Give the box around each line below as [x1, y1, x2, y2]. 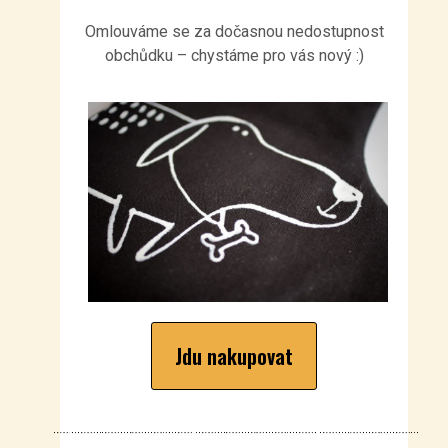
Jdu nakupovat [175, 340, 293, 371]
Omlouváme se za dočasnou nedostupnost [84, 21, 384, 41]
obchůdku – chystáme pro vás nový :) [104, 45, 364, 65]
